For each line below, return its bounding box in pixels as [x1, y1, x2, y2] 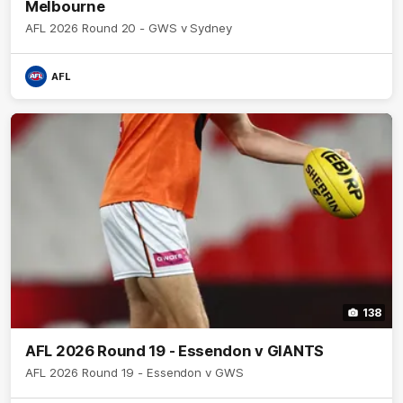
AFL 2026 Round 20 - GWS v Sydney [25, 20, 232, 35]
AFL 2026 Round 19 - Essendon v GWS [25, 364, 244, 380]
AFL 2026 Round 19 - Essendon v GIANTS [25, 341, 324, 360]
